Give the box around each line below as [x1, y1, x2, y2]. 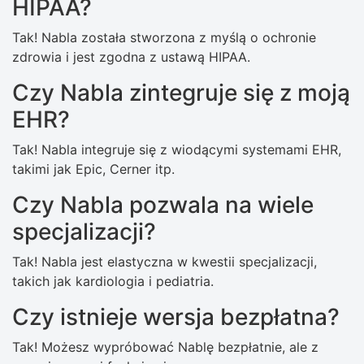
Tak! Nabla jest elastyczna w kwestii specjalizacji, [12, 253, 317, 271]
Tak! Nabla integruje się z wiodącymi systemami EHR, [12, 141, 341, 158]
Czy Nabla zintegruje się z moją [12, 79, 350, 107]
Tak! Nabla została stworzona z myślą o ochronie [12, 29, 316, 46]
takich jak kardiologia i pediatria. [12, 273, 214, 290]
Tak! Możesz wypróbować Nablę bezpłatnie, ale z [12, 339, 318, 356]
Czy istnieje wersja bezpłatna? [12, 303, 340, 331]
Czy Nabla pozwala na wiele [12, 191, 314, 219]
